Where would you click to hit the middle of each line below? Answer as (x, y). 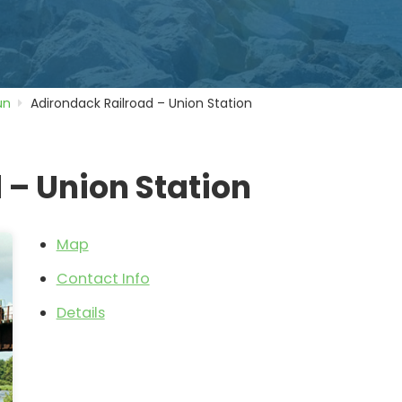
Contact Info (103, 279)
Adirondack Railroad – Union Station (142, 103)
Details (80, 313)
